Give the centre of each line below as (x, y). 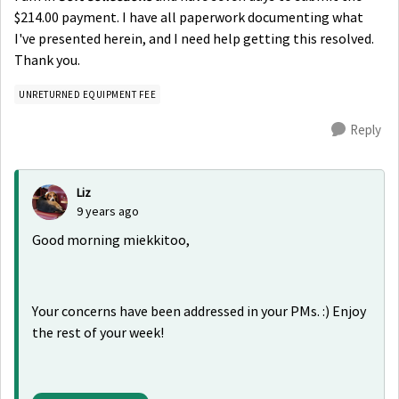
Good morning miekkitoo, (111, 240)
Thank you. (47, 61)
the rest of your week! (98, 333)
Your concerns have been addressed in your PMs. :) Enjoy (199, 312)
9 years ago (108, 211)
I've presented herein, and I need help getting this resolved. (194, 39)
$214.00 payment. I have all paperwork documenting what (189, 18)
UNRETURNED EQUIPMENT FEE (87, 94)
